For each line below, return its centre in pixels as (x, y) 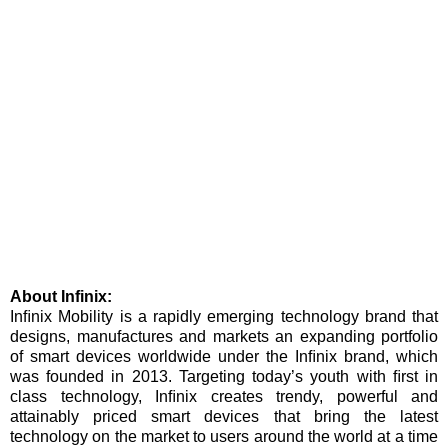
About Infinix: (61, 297)
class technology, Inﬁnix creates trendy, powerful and (224, 397)
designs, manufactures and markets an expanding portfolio (224, 337)
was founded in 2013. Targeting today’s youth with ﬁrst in (224, 377)
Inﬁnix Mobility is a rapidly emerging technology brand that (224, 317)
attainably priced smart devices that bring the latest (224, 417)
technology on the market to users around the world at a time (224, 437)
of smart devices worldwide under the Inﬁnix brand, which (224, 357)
